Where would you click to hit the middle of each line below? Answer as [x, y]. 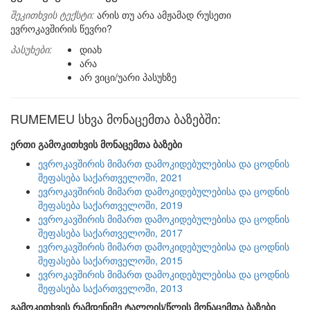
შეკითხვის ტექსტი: [52, 15]
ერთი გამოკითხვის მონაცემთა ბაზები [96, 144]
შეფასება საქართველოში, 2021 [110, 177]
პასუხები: [31, 49]
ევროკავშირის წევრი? [61, 28]
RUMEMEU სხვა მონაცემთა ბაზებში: [116, 118]
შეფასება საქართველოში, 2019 [110, 205]
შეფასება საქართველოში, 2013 [110, 288]
